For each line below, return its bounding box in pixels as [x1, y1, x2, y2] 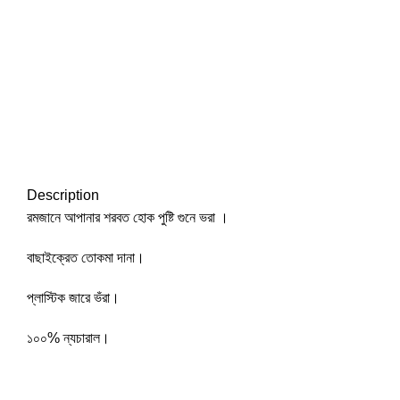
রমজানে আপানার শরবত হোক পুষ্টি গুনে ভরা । [27, 210, 229, 225]
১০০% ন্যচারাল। [27, 330, 110, 346]
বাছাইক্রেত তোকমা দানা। [27, 250, 145, 265]
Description [27, 187, 99, 203]
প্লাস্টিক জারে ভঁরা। [27, 290, 120, 305]
